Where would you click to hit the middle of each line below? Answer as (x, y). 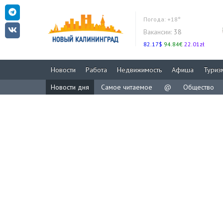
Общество (199, 87)
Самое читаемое (127, 87)
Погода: (155, 19)
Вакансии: (158, 32)
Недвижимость (139, 70)
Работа (96, 70)
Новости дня (70, 87)
